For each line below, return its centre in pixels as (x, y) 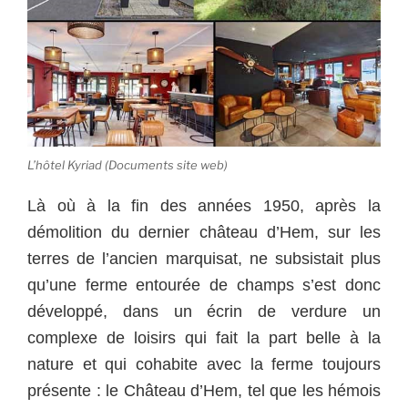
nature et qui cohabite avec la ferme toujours (204, 364)
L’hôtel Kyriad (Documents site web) (127, 165)
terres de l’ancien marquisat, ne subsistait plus (204, 258)
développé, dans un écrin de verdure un (204, 311)
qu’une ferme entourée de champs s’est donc (204, 285)
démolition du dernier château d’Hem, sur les (204, 232)
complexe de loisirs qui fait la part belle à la (204, 337)
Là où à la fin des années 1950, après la (204, 205)
